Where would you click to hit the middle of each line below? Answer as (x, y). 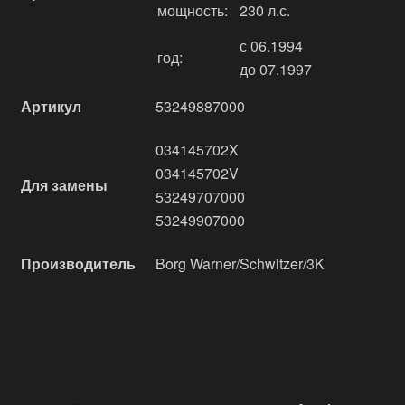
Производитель (78, 264)
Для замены (64, 185)
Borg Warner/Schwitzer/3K (240, 264)
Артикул (51, 106)
